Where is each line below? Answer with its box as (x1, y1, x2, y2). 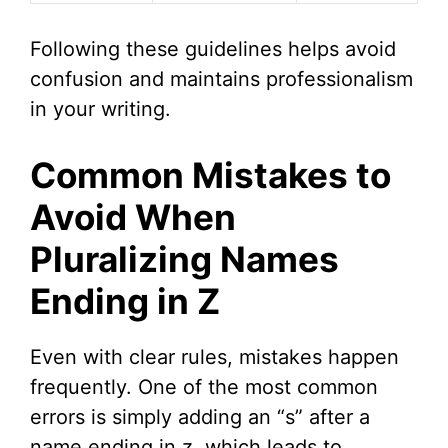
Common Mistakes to (30, 154, 391, 197)
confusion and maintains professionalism (30, 67, 413, 92)
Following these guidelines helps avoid (30, 37, 396, 62)
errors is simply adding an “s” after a (30, 405, 370, 430)
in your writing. (30, 97, 171, 122)
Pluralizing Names (30, 238, 339, 281)
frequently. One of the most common (30, 375, 378, 400)
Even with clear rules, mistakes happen (30, 345, 399, 370)
